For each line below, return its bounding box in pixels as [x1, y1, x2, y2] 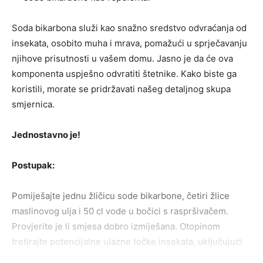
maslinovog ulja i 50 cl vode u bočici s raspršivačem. [12, 205, 228, 217]
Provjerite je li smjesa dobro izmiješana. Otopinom [12, 221, 220, 232]
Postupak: [12, 160, 55, 171]
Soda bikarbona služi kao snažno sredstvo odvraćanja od [12, 22, 247, 34]
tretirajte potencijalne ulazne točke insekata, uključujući [12, 236, 242, 248]
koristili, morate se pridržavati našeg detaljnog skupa [12, 83, 231, 95]
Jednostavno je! [12, 129, 80, 141]
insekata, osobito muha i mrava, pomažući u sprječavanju [12, 38, 247, 49]
